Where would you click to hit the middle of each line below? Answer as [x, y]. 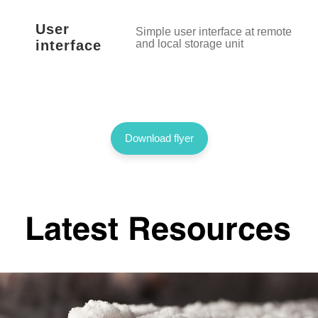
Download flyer [159, 175]
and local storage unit [190, 80]
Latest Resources [158, 268]
